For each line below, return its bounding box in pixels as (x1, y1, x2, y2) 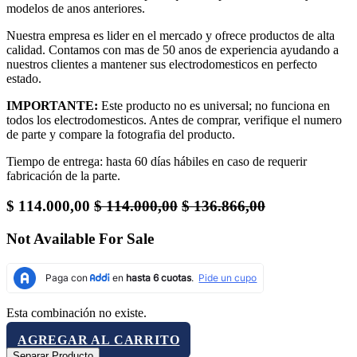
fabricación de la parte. (6, 168, 120, 182)
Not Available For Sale (6, 230, 154, 247)
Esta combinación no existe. (6, 305, 147, 320)
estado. (6, 71, 41, 85)
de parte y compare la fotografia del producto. (6, 127, 235, 141)
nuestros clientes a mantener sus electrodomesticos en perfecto (6, 57, 317, 71)
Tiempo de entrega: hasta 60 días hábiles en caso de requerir (6, 154, 307, 168)
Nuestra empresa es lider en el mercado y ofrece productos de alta (6, 28, 335, 42)
